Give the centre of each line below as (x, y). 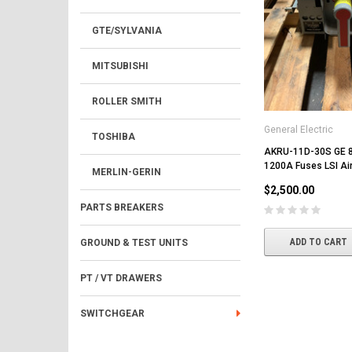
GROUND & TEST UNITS (134, 243)
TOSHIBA (114, 137)
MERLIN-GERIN (126, 172)
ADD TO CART (318, 242)
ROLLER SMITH (127, 101)
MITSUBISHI (120, 66)
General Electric (299, 129)
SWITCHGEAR (112, 313)
